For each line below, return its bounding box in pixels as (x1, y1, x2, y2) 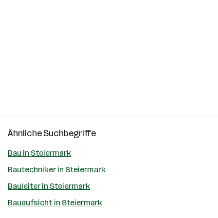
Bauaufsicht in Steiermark (8, 198, 102, 207)
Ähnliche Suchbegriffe (8, 128, 96, 139)
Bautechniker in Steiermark (8, 165, 106, 174)
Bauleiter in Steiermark (8, 182, 90, 191)
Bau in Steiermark (8, 148, 71, 158)
